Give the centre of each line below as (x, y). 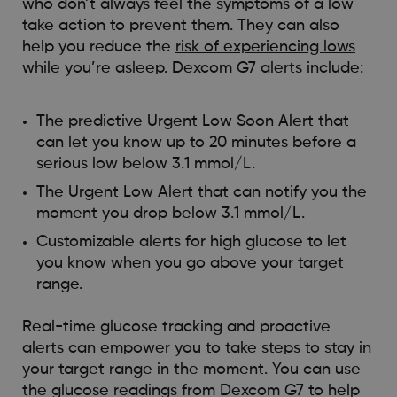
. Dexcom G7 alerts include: (263, 68)
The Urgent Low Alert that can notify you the (201, 192)
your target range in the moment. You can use (191, 370)
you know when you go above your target (190, 263)
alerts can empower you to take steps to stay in (196, 348)
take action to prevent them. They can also (180, 26)
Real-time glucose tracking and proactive (176, 327)
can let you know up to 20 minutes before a (196, 143)
